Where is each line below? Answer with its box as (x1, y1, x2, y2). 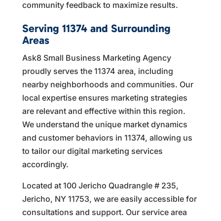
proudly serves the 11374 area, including (22, 66, 173, 76)
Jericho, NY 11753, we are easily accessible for (22, 193, 197, 204)
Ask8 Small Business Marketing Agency (22, 52, 171, 63)
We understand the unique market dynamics (22, 119, 187, 129)
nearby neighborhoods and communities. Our (22, 79, 193, 89)
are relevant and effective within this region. (22, 106, 185, 116)
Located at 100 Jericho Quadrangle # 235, (22, 180, 179, 190)
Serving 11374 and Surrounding (22, 21, 171, 35)
